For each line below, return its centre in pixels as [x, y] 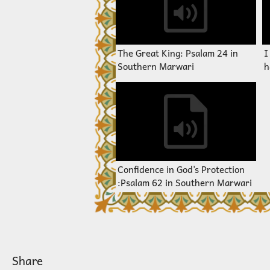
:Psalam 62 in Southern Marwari [185, 183]
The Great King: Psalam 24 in [174, 53]
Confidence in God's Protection [181, 170]
